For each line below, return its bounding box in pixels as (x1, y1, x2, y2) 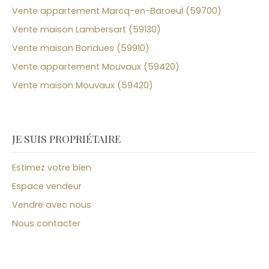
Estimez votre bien (12, 162, 91, 174)
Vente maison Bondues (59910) (12, 42, 150, 55)
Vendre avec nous (12, 199, 91, 211)
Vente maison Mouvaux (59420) (12, 79, 153, 92)
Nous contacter (12, 217, 80, 230)
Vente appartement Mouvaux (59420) (12, 61, 180, 73)
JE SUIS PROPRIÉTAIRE (12, 131, 121, 146)
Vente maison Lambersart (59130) (12, 23, 161, 36)
